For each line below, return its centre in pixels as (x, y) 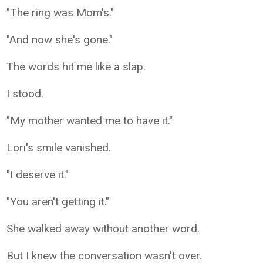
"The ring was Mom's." (60, 12)
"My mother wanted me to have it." (90, 120)
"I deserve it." (38, 174)
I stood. (25, 93)
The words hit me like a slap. (76, 66)
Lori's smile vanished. (59, 147)
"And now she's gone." (60, 39)
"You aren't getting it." (58, 201)
